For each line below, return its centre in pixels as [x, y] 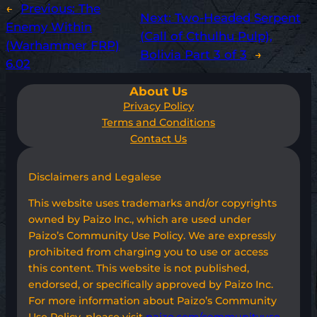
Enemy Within [49, 27]
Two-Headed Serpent [237, 18]
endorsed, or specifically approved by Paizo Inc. [151, 284]
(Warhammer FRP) [63, 46]
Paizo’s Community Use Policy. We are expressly [152, 235]
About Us [158, 92]
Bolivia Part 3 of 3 [193, 55]
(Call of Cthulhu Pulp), [206, 36]
